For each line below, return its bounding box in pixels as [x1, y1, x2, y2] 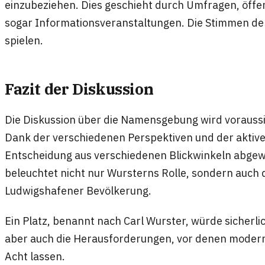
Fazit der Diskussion [5, 79, 154, 99]
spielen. [5, 33, 43, 47]
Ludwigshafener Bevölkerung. [5, 183, 151, 198]
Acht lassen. [5, 249, 65, 264]
